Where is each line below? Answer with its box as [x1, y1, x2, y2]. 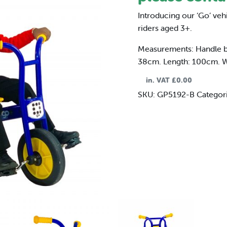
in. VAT [146, 75, 172, 85]
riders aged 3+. [138, 23, 192, 33]
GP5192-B [157, 89, 195, 99]
